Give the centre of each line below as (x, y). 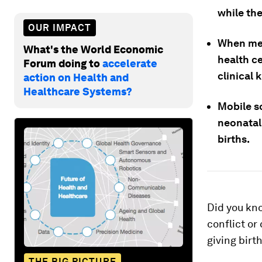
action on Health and (76, 77)
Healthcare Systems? (78, 91)
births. (234, 139)
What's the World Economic (93, 49)
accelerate (130, 63)
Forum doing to (63, 63)
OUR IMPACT (60, 27)
